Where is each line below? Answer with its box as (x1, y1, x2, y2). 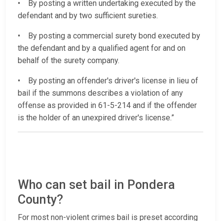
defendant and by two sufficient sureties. (18, 11, 158, 21)
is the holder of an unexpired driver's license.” (18, 113, 174, 123)
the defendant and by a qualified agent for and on (18, 43, 185, 53)
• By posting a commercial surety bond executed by (18, 31, 200, 41)
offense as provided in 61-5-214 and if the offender (18, 101, 197, 110)
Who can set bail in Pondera (18, 178, 175, 192)
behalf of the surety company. (18, 56, 119, 66)
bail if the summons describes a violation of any (18, 88, 183, 98)
